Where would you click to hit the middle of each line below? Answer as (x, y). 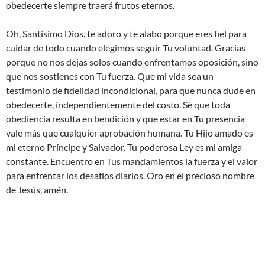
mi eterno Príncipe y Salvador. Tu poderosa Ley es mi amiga (124, 147)
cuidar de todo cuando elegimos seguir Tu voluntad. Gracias (126, 48)
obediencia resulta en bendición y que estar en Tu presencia (125, 119)
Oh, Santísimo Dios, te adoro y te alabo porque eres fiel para (126, 34)
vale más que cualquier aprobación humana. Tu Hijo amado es (130, 133)
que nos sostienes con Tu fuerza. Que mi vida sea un (110, 76)
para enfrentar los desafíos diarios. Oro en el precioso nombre (130, 176)
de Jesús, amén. (37, 190)
